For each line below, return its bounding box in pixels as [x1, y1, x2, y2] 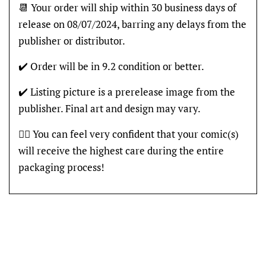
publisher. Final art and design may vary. [18, 101, 201, 115]
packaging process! [18, 160, 104, 174]
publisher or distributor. [18, 33, 125, 47]
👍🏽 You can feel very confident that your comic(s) [18, 126, 239, 141]
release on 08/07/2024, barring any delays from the [18, 17, 246, 31]
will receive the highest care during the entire [18, 143, 224, 157]
